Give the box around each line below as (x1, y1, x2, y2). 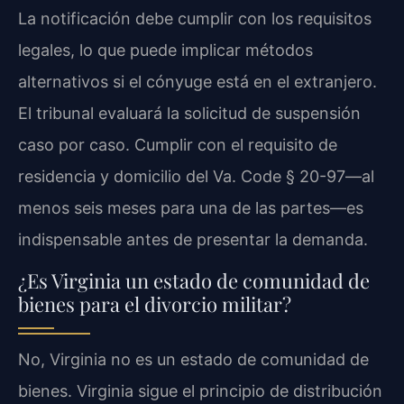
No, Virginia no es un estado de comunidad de (18, 349, 369, 369)
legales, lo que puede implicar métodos (18, 41, 313, 60)
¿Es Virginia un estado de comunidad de (18, 266, 370, 294)
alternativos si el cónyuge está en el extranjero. (18, 72, 377, 92)
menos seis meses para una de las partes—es (18, 198, 363, 218)
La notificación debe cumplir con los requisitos (18, 9, 372, 29)
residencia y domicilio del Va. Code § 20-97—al (18, 167, 374, 187)
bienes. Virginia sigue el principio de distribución (18, 381, 382, 400)
